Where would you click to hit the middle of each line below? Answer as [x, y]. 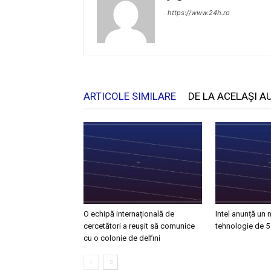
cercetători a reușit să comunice [139, 226]
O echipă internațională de [129, 214]
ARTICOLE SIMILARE [130, 96]
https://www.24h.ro [199, 13]
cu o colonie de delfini [122, 238]
